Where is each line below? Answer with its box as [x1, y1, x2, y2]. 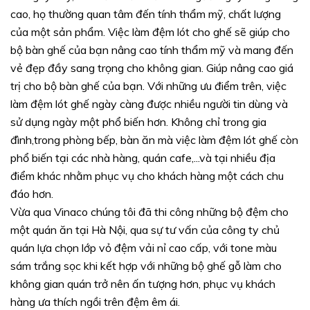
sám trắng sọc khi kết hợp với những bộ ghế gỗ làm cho [10, 259, 282, 273]
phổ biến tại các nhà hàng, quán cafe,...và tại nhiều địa [10, 151, 275, 165]
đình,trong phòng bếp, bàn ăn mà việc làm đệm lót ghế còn [10, 133, 298, 147]
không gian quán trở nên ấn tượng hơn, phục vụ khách [10, 277, 275, 291]
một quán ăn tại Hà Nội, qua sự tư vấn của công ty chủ [10, 223, 280, 237]
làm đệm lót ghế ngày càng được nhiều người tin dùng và [10, 97, 288, 111]
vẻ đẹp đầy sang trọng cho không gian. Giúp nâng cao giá [10, 61, 293, 75]
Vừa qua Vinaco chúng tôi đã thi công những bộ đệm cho [10, 205, 289, 219]
